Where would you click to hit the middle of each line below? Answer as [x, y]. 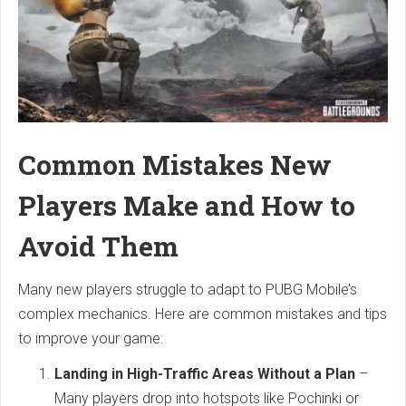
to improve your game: [91, 339]
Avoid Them [98, 246]
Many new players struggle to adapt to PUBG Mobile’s [188, 290]
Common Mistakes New [175, 165]
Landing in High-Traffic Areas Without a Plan [205, 374]
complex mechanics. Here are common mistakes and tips [203, 314]
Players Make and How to [187, 206]
